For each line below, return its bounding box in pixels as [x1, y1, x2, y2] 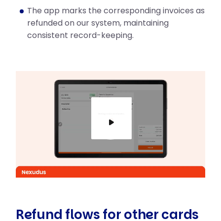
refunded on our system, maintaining [27, 17, 169, 29]
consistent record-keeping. [27, 30, 134, 41]
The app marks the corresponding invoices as [27, 5, 205, 16]
